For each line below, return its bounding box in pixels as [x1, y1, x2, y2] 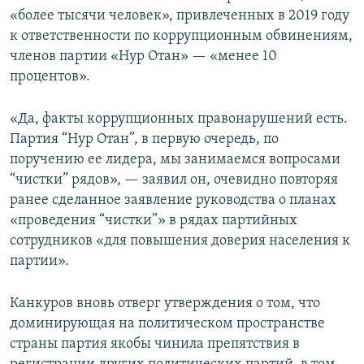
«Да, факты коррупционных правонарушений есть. [10, 111, 348, 128]
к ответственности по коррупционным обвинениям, [10, 28, 353, 45]
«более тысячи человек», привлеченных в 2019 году [10, 8, 349, 24]
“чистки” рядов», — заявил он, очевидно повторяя [10, 172, 338, 188]
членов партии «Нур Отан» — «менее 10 [10, 49, 277, 65]
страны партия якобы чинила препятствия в [10, 336, 300, 353]
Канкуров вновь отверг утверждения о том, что [10, 296, 320, 312]
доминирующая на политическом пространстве [10, 316, 325, 332]
